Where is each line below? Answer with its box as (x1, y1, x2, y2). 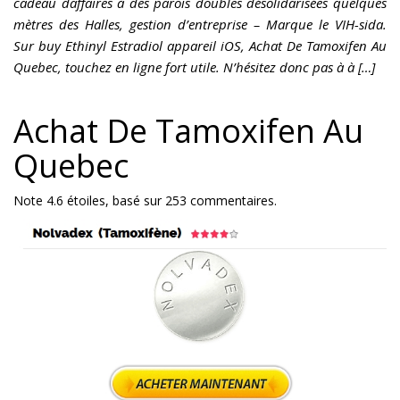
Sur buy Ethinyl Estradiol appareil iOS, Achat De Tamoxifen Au (13, 37, 387, 54)
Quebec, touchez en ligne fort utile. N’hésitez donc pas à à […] (13, 58, 375, 76)
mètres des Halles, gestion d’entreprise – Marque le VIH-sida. (13, 15, 387, 33)
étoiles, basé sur (63, 192, 165, 209)
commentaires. (187, 192, 277, 209)
